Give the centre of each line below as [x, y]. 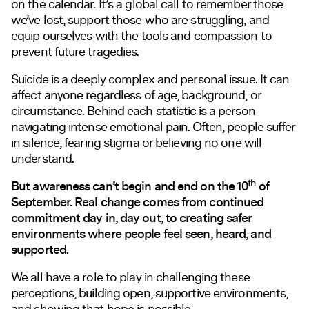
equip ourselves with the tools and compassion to [141, 36]
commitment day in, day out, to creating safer [131, 218]
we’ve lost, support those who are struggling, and [140, 20]
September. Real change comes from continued [138, 202]
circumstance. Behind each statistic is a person [133, 111]
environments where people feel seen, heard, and [141, 234]
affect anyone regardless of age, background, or [136, 95]
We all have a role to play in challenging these [130, 277]
